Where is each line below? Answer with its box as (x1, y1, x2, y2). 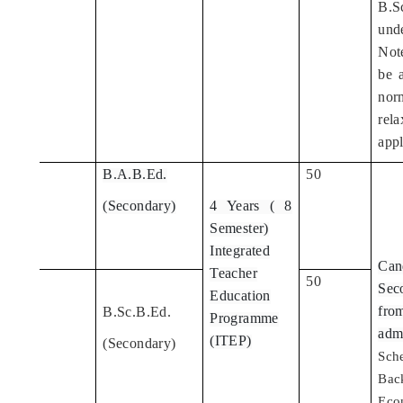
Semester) (210, 220, 269, 237)
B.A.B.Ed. (103, 166, 167, 183)
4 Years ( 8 (210, 198, 292, 214)
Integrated (210, 243, 271, 259)
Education (210, 288, 271, 304)
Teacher (210, 265, 257, 282)
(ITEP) (210, 333, 252, 349)
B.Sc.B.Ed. (103, 304, 172, 320)
